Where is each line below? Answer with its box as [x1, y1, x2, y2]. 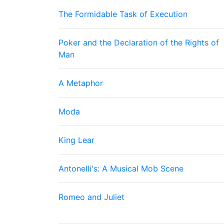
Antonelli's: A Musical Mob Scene [58, 163, 183, 173]
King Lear [58, 135, 94, 145]
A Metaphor [58, 78, 103, 88]
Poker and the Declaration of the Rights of [58, 37, 219, 47]
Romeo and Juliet [58, 192, 124, 202]
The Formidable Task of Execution [58, 9, 187, 19]
